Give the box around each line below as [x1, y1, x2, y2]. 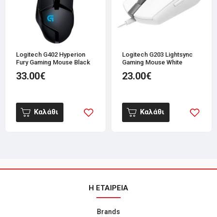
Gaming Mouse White [122, 58, 183, 66]
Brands [97, 208, 120, 216]
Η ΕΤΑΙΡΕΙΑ [89, 184, 128, 192]
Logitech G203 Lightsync [122, 50, 193, 58]
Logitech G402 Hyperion [16, 50, 85, 58]
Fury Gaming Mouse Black [16, 58, 90, 66]
